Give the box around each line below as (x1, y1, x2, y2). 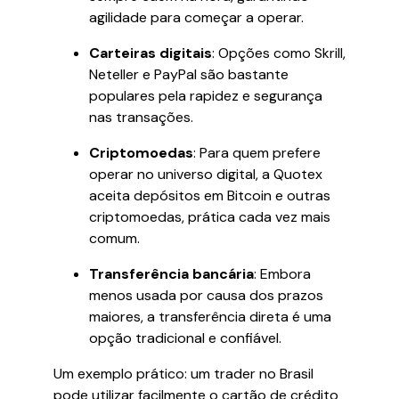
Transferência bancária (89, 265, 254, 283)
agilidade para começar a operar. (89, 8, 304, 27)
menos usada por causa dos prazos (89, 286, 323, 305)
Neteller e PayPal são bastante (89, 65, 289, 84)
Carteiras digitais (89, 44, 212, 62)
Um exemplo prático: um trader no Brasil (53, 364, 313, 383)
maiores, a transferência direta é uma (89, 307, 331, 326)
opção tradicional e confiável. (89, 329, 281, 347)
